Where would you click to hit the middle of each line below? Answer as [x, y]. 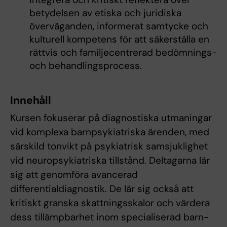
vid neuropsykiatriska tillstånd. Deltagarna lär [110, 161]
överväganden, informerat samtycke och [119, 26]
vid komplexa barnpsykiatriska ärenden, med [110, 132]
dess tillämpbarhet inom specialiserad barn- [109, 217]
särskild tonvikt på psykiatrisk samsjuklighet [109, 146]
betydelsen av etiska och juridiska [105, 13]
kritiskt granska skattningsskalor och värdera [110, 203]
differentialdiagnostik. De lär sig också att [102, 189]
